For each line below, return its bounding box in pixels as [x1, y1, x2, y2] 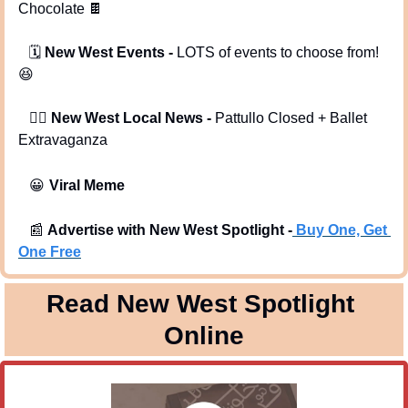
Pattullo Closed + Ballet [215, 109, 367, 126]
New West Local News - [51, 109, 215, 126]
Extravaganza [18, 131, 107, 148]
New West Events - [45, 44, 173, 60]
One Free [18, 243, 81, 260]
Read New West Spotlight [46, 289, 354, 318]
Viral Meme [49, 177, 125, 193]
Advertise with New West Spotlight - [47, 221, 292, 238]
